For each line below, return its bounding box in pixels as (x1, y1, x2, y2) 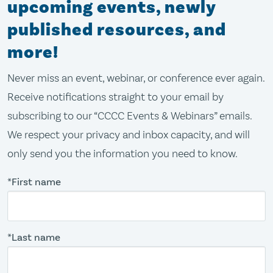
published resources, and (7, 18, 226, 41)
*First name (7, 175, 61, 188)
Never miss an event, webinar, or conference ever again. (7, 71, 264, 85)
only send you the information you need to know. (7, 147, 238, 160)
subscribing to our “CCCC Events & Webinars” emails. (7, 109, 252, 122)
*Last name (7, 231, 60, 244)
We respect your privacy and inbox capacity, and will (7, 128, 250, 141)
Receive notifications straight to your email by (7, 90, 224, 104)
